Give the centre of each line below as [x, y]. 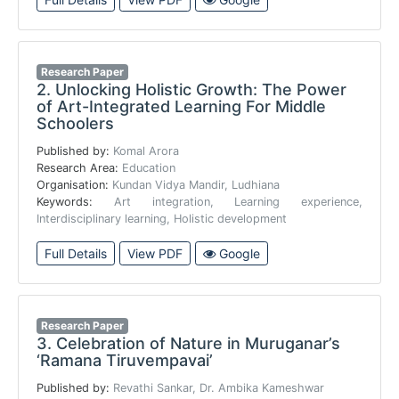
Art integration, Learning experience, [238, 202]
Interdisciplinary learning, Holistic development [162, 219]
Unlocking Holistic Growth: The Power [199, 90]
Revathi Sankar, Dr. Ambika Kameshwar [219, 388]
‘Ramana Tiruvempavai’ [125, 361]
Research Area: [79, 168]
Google [238, 254]
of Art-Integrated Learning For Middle [181, 107]
